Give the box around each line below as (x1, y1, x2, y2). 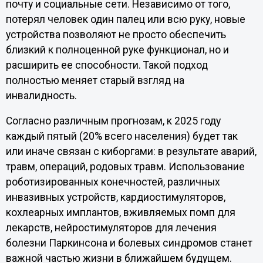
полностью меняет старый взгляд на (5, 74, 184, 86)
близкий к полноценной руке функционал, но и (5, 43, 229, 56)
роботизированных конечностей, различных (5, 176, 220, 188)
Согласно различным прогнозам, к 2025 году (5, 115, 221, 127)
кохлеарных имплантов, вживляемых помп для (5, 207, 235, 219)
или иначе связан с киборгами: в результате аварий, (5, 146, 257, 158)
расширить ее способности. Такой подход (5, 59, 208, 71)
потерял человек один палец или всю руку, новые (5, 13, 245, 25)
